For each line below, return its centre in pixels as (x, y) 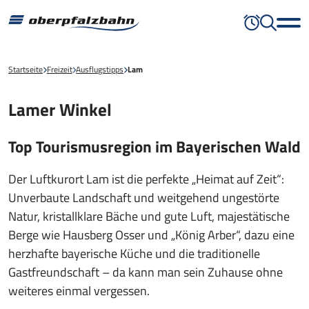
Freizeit (59, 69)
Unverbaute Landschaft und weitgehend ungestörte (144, 198)
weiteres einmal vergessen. (79, 291)
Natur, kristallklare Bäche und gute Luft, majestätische (149, 216)
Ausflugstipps (100, 69)
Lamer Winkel (60, 110)
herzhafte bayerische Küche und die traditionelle (134, 253)
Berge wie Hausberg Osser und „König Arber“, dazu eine (151, 235)
